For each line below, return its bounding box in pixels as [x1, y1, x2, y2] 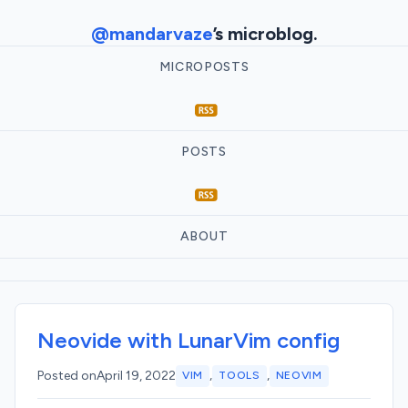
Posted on [37, 367, 97, 383]
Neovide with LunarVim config [37, 327, 340, 353]
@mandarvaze [90, 23, 213, 45]
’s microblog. [212, 23, 318, 45]
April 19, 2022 [97, 367, 176, 383]
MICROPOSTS [158, 59, 250, 75]
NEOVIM [275, 369, 322, 382]
